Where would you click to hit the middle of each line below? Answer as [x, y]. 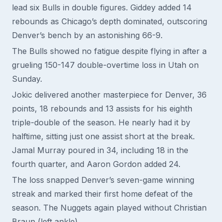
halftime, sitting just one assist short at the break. [103, 136]
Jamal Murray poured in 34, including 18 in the [100, 150]
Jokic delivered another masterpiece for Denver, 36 [109, 95]
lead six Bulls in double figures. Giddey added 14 [102, 7]
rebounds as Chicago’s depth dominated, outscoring [110, 21]
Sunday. [27, 79]
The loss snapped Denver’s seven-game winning [103, 180]
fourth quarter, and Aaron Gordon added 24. [96, 164]
